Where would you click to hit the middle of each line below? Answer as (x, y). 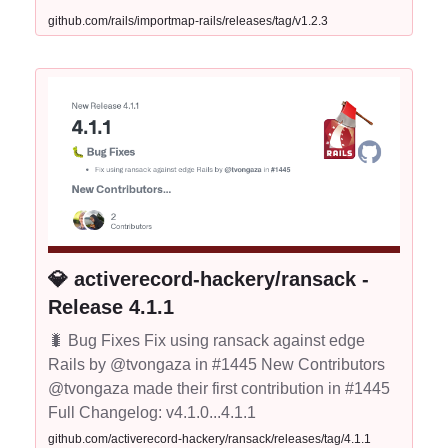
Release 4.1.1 (111, 307)
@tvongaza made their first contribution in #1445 (219, 388)
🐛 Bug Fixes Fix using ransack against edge (206, 340)
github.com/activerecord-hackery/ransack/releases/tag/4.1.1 (209, 439)
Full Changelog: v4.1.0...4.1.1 (152, 412)
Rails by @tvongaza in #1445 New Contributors (216, 364)
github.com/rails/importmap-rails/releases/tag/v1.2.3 (188, 21)
